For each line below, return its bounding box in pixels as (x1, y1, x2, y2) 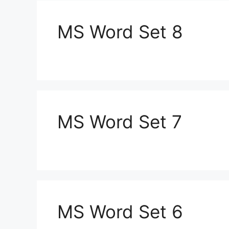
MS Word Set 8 (57, 21, 183, 42)
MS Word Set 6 (57, 201, 183, 222)
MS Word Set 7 (57, 111, 182, 132)
